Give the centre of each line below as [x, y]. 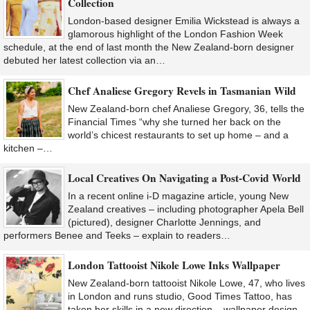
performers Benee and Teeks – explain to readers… [117, 235]
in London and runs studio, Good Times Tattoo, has [180, 297]
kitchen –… [28, 148]
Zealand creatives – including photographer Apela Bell [186, 209]
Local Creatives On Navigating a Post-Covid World [184, 177]
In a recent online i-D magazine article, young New [178, 195]
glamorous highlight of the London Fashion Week [175, 34]
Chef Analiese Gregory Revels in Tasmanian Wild [182, 90]
